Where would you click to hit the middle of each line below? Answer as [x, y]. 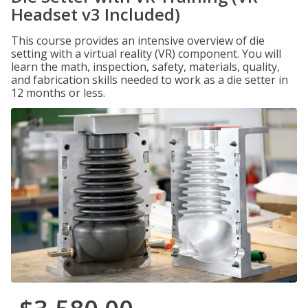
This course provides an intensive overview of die [138, 41]
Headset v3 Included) [96, 14]
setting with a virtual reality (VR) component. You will [146, 54]
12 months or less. [58, 93]
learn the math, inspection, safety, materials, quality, [145, 67]
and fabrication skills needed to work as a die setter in [150, 80]
